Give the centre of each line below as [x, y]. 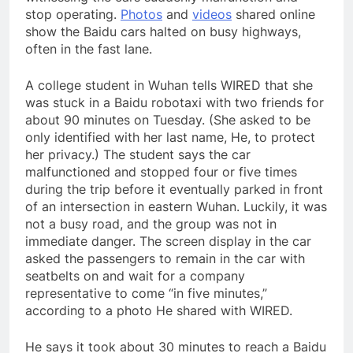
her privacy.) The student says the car [138, 154]
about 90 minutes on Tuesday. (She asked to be [168, 120]
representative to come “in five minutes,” [146, 293]
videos [212, 14]
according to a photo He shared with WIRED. [159, 310]
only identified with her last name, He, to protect [170, 137]
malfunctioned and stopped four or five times [161, 172]
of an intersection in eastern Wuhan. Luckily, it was [176, 206]
